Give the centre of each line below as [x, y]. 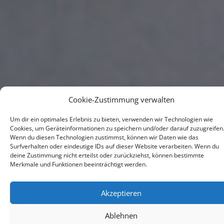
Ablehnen [121, 215]
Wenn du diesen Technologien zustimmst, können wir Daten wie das [104, 137]
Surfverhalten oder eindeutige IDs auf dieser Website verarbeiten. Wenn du [114, 146]
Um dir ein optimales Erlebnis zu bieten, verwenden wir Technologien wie [111, 119]
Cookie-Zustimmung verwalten [121, 99]
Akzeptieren [121, 193]
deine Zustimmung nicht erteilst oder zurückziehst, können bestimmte [107, 155]
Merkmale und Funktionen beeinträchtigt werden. [78, 164]
